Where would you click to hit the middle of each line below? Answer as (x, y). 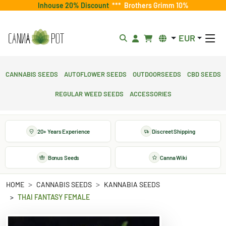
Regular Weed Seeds (89, 93)
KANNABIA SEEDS (132, 184)
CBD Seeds (204, 73)
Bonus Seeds (64, 157)
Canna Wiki (174, 157)
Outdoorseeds (157, 73)
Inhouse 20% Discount (75, 5)
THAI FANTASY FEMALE (54, 197)
